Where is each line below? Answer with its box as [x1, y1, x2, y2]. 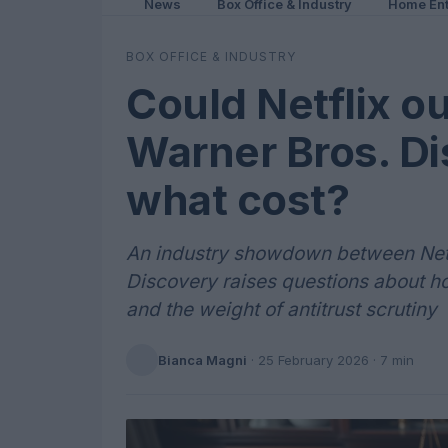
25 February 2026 [258, 351, 369, 368]
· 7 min [369, 351, 414, 368]
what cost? [126, 174, 349, 225]
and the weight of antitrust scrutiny [126, 298, 437, 321]
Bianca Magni [158, 351, 247, 368]
